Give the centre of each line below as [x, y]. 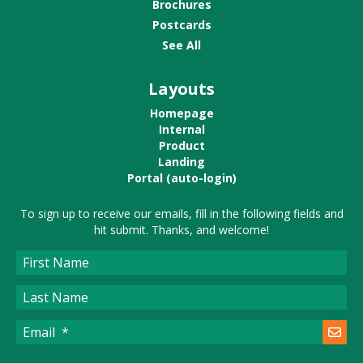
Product [181, 146]
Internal [181, 130]
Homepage [181, 113]
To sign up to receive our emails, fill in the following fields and [181, 214]
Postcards [181, 25]
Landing [181, 162]
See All [181, 45]
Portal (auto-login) [181, 178]
